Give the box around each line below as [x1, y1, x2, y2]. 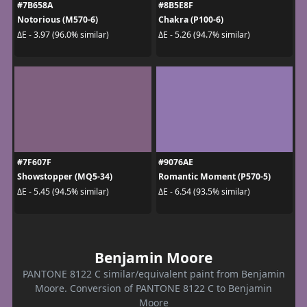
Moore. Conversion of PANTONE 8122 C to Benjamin [35, 282, 272, 295]
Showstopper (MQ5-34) [16, 171, 112, 183]
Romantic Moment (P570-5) [158, 171, 271, 183]
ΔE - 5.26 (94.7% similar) [158, 28, 250, 40]
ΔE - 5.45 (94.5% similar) [16, 185, 109, 197]
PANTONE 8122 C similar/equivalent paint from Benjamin [22, 267, 285, 281]
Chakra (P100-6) [158, 14, 223, 26]
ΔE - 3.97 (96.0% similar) [16, 28, 109, 40]
